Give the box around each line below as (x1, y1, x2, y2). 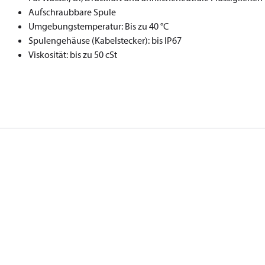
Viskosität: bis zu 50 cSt (28, 49, 117, 60)
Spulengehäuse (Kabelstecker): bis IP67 (28, 34, 182, 46)
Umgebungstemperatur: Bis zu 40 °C (28, 20, 169, 32)
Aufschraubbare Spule (28, 6, 116, 18)
